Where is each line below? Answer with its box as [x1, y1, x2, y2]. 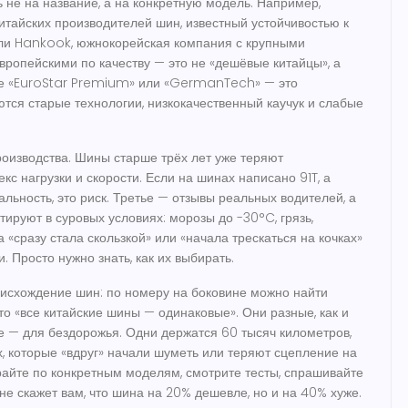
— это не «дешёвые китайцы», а [150, 54, 341, 72]
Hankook [15, 34, 71, 52]
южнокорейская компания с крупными [76, 34, 305, 52]
